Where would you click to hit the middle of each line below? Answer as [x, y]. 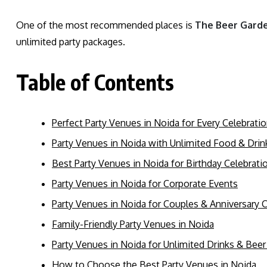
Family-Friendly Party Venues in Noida [133, 224]
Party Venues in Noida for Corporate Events [145, 183]
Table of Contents [95, 82]
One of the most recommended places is [105, 25]
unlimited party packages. [71, 41]
